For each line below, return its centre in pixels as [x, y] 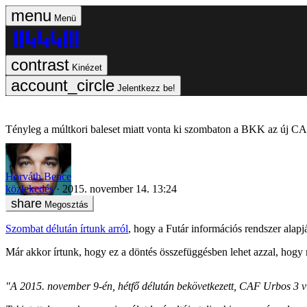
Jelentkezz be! [146, 88]
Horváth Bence [38, 176]
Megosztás [66, 204]
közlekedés [29, 188]
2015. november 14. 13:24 [120, 188]
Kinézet [87, 67]
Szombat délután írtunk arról [67, 228]
